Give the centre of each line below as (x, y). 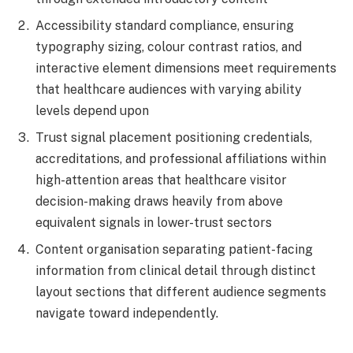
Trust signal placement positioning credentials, (174, 137)
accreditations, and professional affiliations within (181, 158)
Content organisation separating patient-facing (174, 249)
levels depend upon (92, 110)
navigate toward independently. (127, 313)
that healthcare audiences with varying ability (169, 89)
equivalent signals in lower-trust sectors (154, 222)
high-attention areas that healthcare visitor (161, 180)
